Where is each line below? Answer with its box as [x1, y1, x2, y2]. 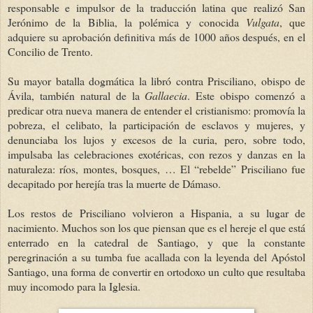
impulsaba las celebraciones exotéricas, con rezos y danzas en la [8, 146, 305, 161]
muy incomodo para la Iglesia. [8, 278, 140, 293]
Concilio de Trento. [8, 43, 93, 59]
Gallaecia [145, 87, 188, 103]
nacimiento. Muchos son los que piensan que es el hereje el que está [8, 219, 305, 235]
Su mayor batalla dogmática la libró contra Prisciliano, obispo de [8, 73, 305, 88]
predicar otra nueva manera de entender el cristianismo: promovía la [8, 102, 305, 117]
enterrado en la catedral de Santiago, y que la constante [8, 234, 305, 249]
